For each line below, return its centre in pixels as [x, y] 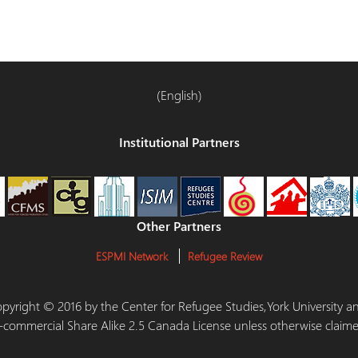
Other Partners [179, 226]
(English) [179, 95]
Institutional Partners [179, 142]
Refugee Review [225, 256]
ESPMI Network [132, 256]
